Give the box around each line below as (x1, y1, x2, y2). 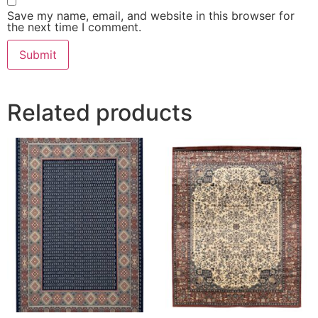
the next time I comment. (7, 19, 141, 34)
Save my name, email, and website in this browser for (7, 8, 295, 23)
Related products (7, 98, 192, 126)
